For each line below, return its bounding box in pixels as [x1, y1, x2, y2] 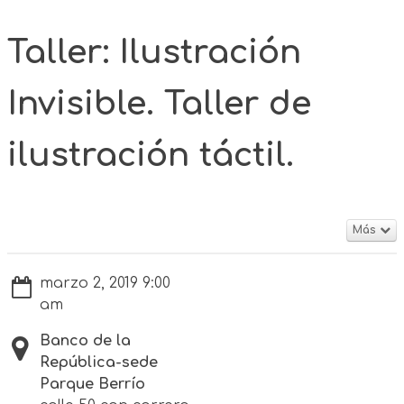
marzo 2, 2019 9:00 [40, 274, 170, 291]
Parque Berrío [40, 375, 145, 392]
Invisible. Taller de [7, 85, 311, 122]
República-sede [40, 353, 158, 371]
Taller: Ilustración [7, 33, 301, 70]
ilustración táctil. [7, 136, 294, 173]
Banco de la [40, 332, 131, 349]
